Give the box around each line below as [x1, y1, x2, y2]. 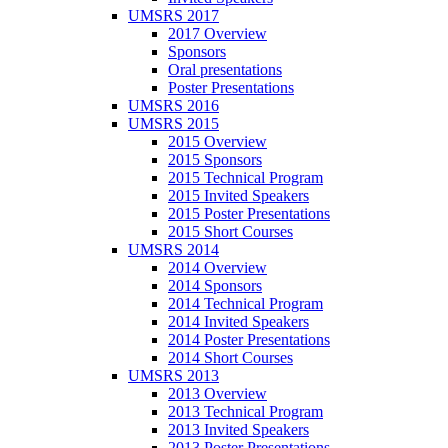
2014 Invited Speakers [168, 313, 309, 330]
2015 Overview [168, 133, 267, 150]
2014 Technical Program [168, 295, 323, 312]
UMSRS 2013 [128, 367, 219, 384]
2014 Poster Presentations [168, 331, 330, 348]
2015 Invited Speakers [168, 187, 309, 204]
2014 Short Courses [168, 349, 293, 366]
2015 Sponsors [168, 151, 262, 168]
